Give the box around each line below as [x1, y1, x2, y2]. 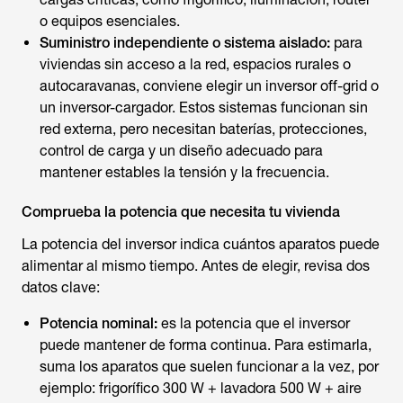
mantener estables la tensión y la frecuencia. [40, 164, 329, 181]
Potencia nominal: [40, 315, 157, 332]
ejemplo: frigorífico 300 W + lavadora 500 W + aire [40, 380, 362, 397]
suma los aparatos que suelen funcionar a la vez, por [40, 358, 379, 375]
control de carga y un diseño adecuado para [40, 142, 323, 159]
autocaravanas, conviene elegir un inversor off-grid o [40, 77, 379, 94]
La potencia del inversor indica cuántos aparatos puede [22, 236, 380, 253]
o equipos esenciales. [40, 13, 180, 30]
